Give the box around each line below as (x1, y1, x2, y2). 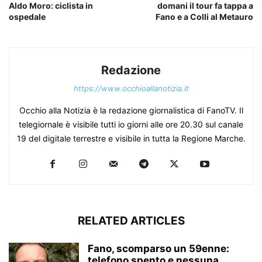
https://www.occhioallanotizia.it (73, 84, 189, 94)
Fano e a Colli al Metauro (156, 12, 253, 22)
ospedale (9, 12, 46, 22)
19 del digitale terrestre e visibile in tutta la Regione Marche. (16, 133, 246, 144)
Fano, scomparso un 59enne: (88, 243, 229, 255)
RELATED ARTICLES (77, 214, 185, 228)
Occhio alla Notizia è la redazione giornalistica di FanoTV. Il (19, 105, 243, 116)
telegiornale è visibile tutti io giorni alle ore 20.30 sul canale (19, 119, 243, 130)
